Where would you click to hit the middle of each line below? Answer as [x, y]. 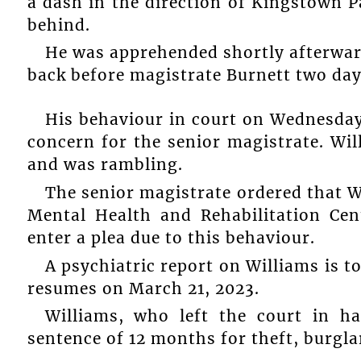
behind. [58, 25]
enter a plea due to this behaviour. [171, 238]
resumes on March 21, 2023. [143, 288]
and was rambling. [105, 165]
